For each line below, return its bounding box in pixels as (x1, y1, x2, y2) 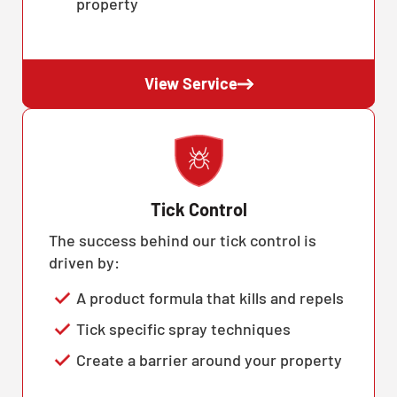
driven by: (49, 252, 120, 272)
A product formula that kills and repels (75, 287, 344, 307)
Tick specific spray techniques (75, 318, 291, 339)
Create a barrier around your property (75, 349, 342, 370)
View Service (144, 74, 237, 94)
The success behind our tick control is (49, 230, 316, 250)
